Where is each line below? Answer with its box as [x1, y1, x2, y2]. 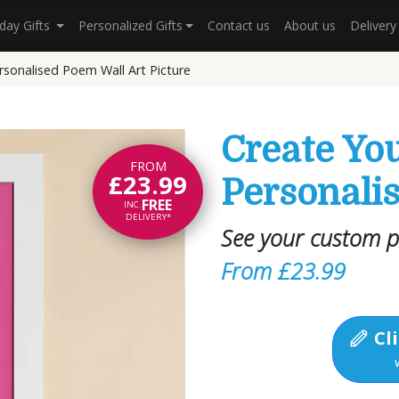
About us [283, 17, 336, 35]
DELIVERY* [125, 211, 171, 223]
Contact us [207, 17, 270, 35]
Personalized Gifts [77, 17, 183, 35]
